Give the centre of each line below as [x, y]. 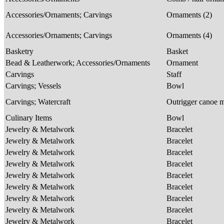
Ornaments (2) [190, 14]
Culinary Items [30, 117]
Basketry [20, 51]
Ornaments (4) [190, 35]
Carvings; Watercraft [39, 101]
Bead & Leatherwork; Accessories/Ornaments [79, 62]
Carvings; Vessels [34, 85]
